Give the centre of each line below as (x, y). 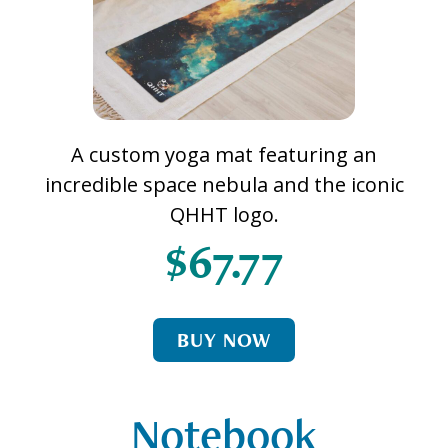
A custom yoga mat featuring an (224, 154)
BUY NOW (224, 339)
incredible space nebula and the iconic (224, 184)
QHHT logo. (224, 214)
